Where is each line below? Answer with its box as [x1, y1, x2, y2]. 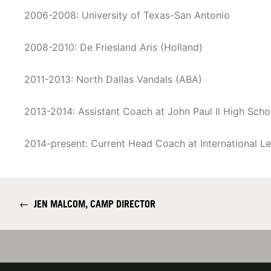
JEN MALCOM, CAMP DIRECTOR [29, 198, 155, 211]
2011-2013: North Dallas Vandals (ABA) [24, 73, 202, 86]
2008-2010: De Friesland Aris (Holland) [24, 41, 203, 54]
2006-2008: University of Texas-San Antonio [24, 9, 230, 22]
